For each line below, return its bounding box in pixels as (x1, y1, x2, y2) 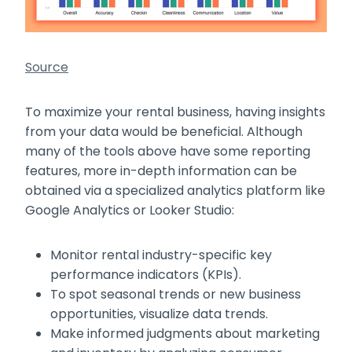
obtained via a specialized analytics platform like (25, 181, 325, 200)
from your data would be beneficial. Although (25, 123, 302, 141)
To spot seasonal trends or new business (50, 285, 301, 304)
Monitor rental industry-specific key (50, 246, 272, 265)
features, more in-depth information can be (25, 162, 297, 181)
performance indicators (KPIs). (50, 266, 241, 284)
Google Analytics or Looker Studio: (25, 201, 234, 220)
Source (25, 58, 68, 77)
